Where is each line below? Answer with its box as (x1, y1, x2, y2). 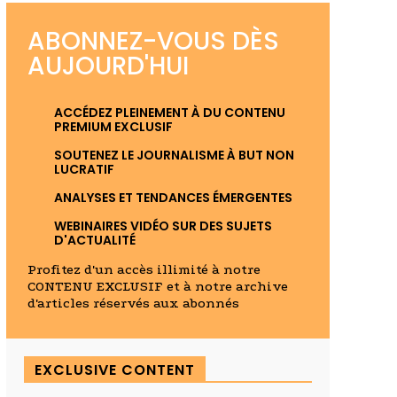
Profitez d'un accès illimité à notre (27, 261, 261, 278)
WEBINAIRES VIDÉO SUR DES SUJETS (53, 217, 272, 236)
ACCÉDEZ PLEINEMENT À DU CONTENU (53, 104, 285, 122)
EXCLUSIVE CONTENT (34, 360, 195, 381)
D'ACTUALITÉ (53, 231, 136, 250)
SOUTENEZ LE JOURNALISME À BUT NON (53, 146, 294, 165)
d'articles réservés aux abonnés (27, 295, 239, 312)
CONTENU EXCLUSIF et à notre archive (27, 278, 288, 295)
